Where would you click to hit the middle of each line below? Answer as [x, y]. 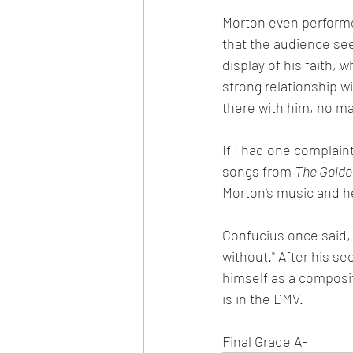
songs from [258, 171]
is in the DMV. [263, 298]
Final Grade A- [265, 341]
